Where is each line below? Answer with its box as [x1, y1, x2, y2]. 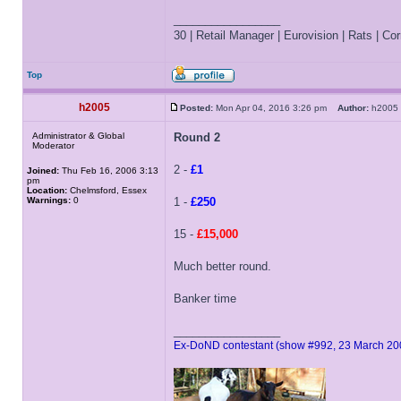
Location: [27, 185, 67, 195]
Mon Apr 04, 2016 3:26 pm [213, 103, 337, 113]
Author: [337, 103, 369, 113]
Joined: [27, 166, 59, 175]
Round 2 [174, 131, 220, 144]
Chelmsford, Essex [67, 185, 147, 195]
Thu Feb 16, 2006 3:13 [59, 166, 158, 175]
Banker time [174, 292, 236, 305]
